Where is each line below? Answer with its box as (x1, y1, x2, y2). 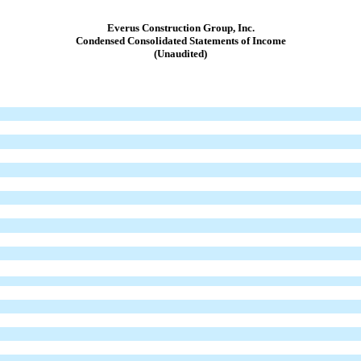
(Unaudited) (154, 47, 207, 60)
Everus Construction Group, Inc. (106, 21, 255, 34)
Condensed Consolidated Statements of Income (75, 34, 286, 47)
